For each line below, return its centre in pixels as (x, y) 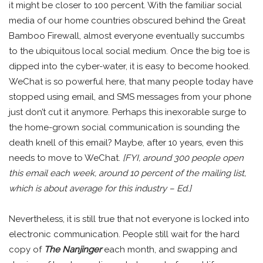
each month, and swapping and (169, 249)
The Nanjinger (73, 249)
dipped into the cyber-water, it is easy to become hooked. (129, 66)
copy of (26, 249)
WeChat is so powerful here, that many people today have (131, 81)
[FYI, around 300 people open (183, 158)
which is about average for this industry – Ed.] (100, 188)
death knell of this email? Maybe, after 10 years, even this (126, 142)
